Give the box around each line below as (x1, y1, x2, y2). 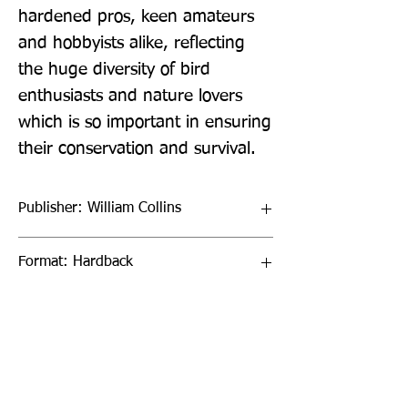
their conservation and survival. (18, 139, 256, 158)
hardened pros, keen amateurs (18, 7, 254, 25)
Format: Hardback (18, 254, 133, 270)
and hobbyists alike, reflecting (18, 34, 245, 52)
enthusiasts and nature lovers (18, 87, 242, 105)
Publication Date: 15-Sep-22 (18, 308, 199, 323)
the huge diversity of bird (18, 60, 210, 78)
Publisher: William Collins (18, 200, 181, 216)
